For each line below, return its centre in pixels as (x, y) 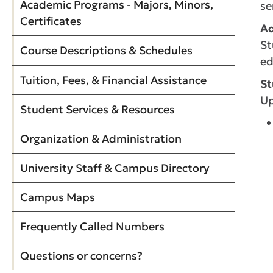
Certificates (51, 21)
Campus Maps (58, 197)
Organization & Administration (101, 139)
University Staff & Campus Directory (115, 168)
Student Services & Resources (97, 109)
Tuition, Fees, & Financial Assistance (113, 80)
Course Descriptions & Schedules (106, 50)
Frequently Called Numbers (92, 226)
